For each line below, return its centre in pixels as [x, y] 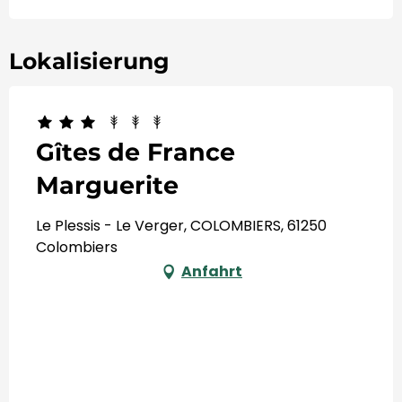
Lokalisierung [89, 61]
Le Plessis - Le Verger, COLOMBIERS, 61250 [181, 225]
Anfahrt [212, 271]
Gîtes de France [135, 152]
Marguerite [107, 185]
